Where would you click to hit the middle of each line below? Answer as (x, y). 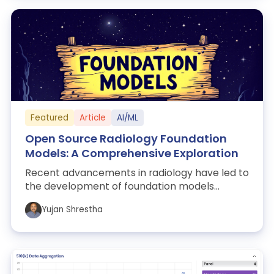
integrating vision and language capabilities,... (132, 200)
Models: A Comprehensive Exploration (131, 154)
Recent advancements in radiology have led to (137, 173)
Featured (49, 117)
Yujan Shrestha (72, 210)
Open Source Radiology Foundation (126, 139)
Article (92, 117)
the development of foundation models (119, 187)
